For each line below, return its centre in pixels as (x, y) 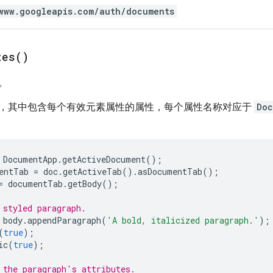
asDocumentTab (170, 171)
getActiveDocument (104, 159)
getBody (85, 183)
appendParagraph (64, 220)
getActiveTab (92, 171)
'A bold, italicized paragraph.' (183, 220)
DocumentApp (30, 159)
